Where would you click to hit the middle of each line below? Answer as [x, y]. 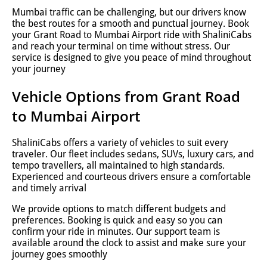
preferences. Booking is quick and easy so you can [117, 221]
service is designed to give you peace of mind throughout [131, 57]
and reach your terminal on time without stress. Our [121, 46]
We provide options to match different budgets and [119, 209]
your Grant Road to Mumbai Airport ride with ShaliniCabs [132, 35]
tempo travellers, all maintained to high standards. [118, 166]
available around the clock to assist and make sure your [129, 243]
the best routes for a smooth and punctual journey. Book [131, 23]
